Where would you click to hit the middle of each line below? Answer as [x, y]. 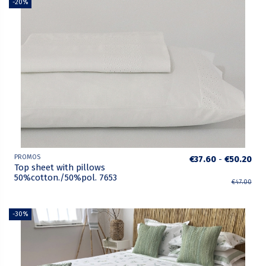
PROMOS [28, 157]
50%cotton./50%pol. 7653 [66, 178]
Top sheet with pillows [60, 168]
